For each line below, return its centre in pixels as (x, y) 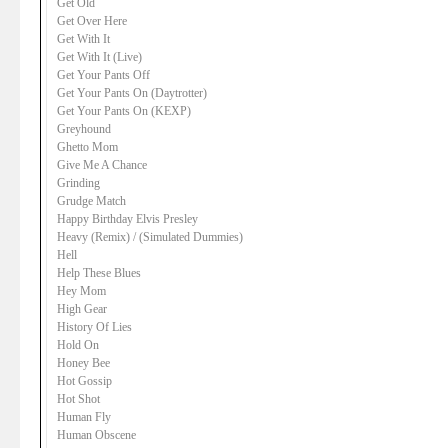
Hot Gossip (84, 381)
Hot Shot (78, 399)
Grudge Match (91, 201)
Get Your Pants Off (103, 75)
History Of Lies (94, 327)
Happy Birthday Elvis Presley (127, 219)
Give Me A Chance (102, 165)
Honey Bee (83, 363)
